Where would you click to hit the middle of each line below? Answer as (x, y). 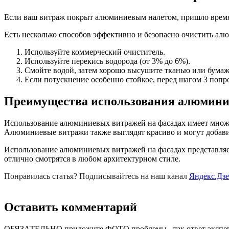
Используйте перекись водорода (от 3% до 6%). (107, 61)
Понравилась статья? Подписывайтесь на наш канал (97, 176)
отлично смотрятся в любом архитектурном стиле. (92, 158)
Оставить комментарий (71, 207)
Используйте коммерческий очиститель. (95, 52)
